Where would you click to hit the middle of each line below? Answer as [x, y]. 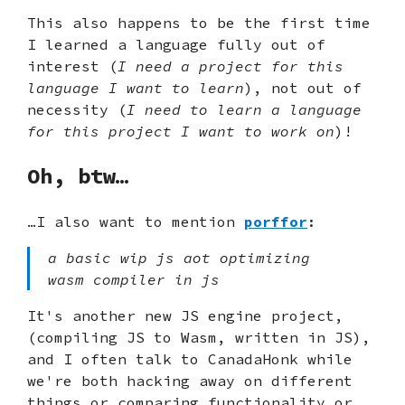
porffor [276, 222]
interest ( [72, 66]
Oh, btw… [78, 176]
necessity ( [77, 110]
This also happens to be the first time [199, 23]
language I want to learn [136, 88]
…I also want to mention [136, 222]
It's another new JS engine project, [185, 316]
